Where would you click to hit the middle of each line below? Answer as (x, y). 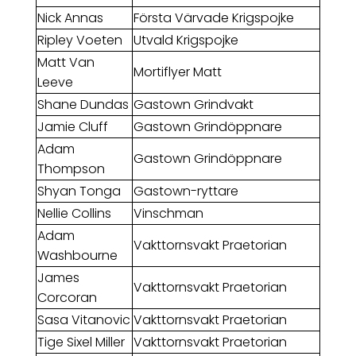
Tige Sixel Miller (81, 342)
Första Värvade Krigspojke (213, 18)
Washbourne (77, 256)
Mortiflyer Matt (177, 72)
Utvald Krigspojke (186, 41)
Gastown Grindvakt (193, 105)
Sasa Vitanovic (83, 320)
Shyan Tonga (79, 192)
